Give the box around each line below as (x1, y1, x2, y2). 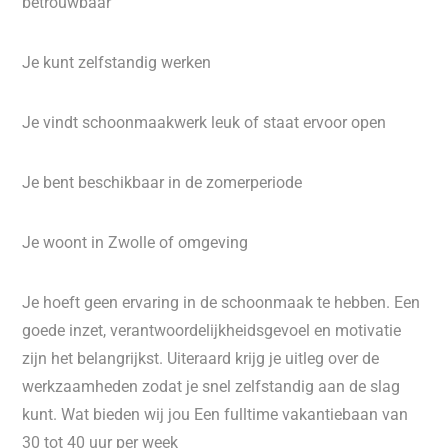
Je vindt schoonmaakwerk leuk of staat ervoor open (22, 113, 387, 132)
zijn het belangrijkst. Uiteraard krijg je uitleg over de (22, 349, 380, 368)
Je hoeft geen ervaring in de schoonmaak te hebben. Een (22, 293, 421, 312)
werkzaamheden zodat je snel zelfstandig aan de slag (22, 377, 401, 396)
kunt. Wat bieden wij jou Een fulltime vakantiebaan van (22, 405, 409, 424)
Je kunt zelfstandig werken (22, 53, 212, 72)
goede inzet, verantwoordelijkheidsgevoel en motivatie (22, 321, 402, 340)
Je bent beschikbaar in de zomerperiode (22, 173, 303, 192)
